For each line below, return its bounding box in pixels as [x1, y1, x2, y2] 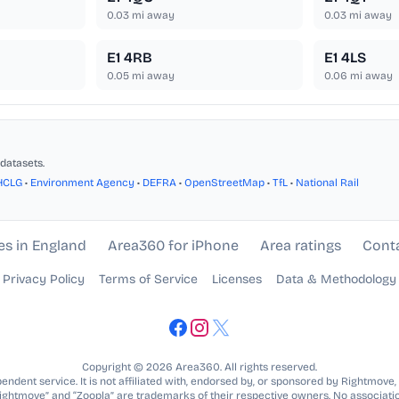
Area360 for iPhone [107, 237, 239, 255]
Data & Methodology [276, 272, 396, 288]
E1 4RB [107, 49, 153, 67]
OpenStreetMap [184, 176, 265, 190]
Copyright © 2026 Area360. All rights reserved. [82, 361, 317, 374]
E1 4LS [323, 49, 366, 67]
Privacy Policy [3, 272, 85, 288]
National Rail [296, 176, 359, 190]
